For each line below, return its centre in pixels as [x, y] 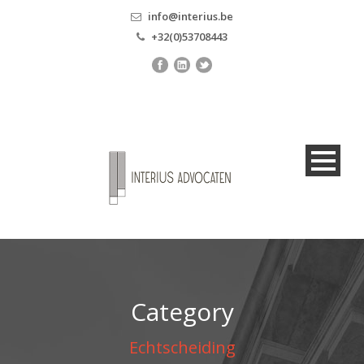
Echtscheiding [182, 347]
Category [182, 311]
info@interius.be [191, 16]
